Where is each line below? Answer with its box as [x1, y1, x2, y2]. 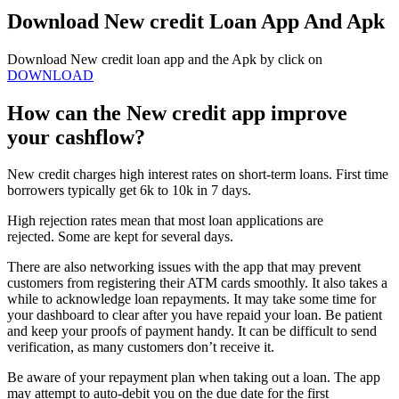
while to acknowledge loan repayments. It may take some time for [7, 291, 376, 307]
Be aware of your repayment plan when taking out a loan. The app [7, 370, 380, 386]
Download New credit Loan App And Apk [7, 9, 385, 33]
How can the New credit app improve [7, 101, 347, 125]
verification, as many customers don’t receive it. [7, 339, 274, 355]
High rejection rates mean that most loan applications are [7, 213, 323, 229]
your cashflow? [7, 125, 145, 149]
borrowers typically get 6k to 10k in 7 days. [7, 183, 251, 199]
